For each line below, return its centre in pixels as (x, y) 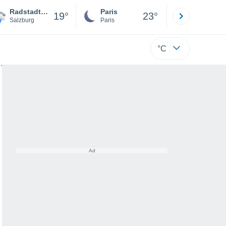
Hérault (201, 20)
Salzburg (22, 20)
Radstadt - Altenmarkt (44, 12)
